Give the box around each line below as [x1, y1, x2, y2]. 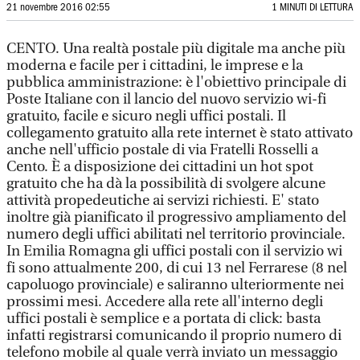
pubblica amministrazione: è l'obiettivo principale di [6, 74, 346, 91]
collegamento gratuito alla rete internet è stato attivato [6, 125, 353, 141]
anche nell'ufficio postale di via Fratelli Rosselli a [6, 141, 318, 158]
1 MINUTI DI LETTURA [272, 3, 354, 12]
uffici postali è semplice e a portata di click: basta [6, 310, 321, 327]
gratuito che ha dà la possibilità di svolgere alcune [6, 175, 325, 192]
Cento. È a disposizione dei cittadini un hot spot [6, 158, 313, 175]
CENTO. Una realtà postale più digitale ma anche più [6, 40, 346, 57]
